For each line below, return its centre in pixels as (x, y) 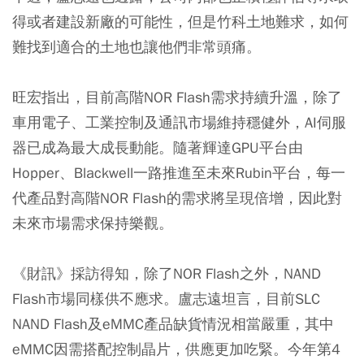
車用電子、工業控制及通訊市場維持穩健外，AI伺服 (179, 122)
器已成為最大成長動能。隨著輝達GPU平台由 (158, 147)
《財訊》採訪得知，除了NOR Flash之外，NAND (167, 273)
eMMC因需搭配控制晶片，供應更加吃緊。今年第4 (176, 349)
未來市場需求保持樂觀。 (93, 223)
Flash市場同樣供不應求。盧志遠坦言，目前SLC (166, 298)
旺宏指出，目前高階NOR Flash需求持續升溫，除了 (177, 97)
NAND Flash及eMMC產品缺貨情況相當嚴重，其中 (173, 323)
